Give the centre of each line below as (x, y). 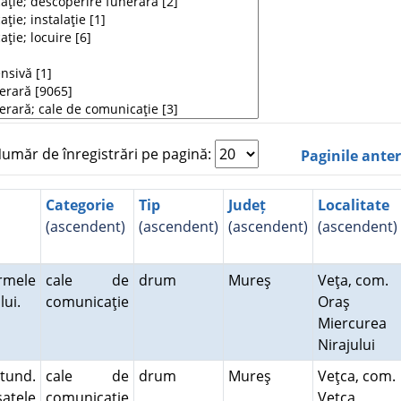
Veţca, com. (356, 376)
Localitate (353, 205)
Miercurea (352, 323)
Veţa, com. (353, 280)
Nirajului (350, 345)
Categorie (79, 205)
